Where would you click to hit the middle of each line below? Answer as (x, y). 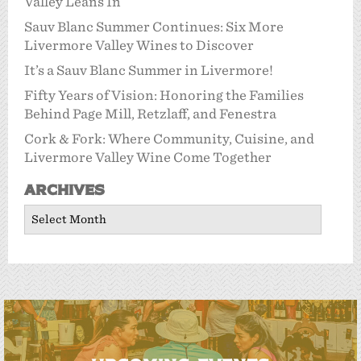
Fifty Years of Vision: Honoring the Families (164, 95)
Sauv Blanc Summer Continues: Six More (154, 27)
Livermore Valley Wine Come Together (148, 157)
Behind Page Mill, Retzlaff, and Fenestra (150, 114)
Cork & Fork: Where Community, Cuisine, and (169, 139)
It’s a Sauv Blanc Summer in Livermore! (149, 70)
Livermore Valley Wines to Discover (139, 45)
